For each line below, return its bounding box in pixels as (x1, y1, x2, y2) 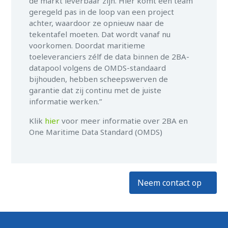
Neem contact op (137, 177, 202, 189)
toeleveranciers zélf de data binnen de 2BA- (29, 51, 190, 62)
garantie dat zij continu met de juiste (29, 85, 162, 96)
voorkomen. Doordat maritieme (29, 40, 146, 51)
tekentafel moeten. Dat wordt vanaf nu (29, 29, 171, 40)
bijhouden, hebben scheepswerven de (29, 74, 168, 84)
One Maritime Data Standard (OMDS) (29, 127, 165, 137)
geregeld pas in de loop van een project (29, 7, 175, 17)
